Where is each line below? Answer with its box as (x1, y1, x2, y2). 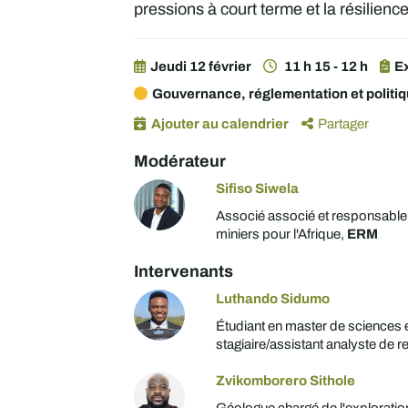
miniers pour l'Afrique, (216, 224, 348, 244)
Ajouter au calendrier (150, 114, 289, 134)
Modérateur (134, 148, 227, 173)
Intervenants (134, 259, 234, 283)
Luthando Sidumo (216, 289, 331, 309)
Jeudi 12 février (150, 56, 252, 76)
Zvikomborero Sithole (216, 371, 356, 391)
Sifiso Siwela (216, 178, 300, 199)
